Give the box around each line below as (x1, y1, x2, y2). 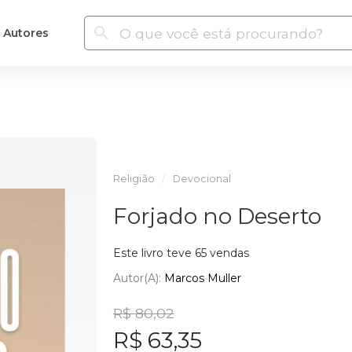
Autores (2, 25, 49, 40)
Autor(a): (112, 270, 164, 285)
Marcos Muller (163, 270, 241, 285)
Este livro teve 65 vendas (112, 246, 249, 260)
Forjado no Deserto (112, 203, 321, 229)
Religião (112, 173, 155, 185)
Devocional (172, 173, 231, 185)
